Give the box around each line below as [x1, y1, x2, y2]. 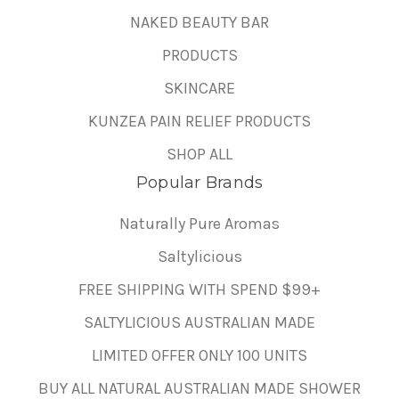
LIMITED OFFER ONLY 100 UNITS [92, 346, 307, 366]
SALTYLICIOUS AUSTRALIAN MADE [84, 313, 315, 333]
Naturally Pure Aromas [119, 214, 280, 234]
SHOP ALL [167, 144, 232, 165]
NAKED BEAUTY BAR [130, 12, 269, 33]
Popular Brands [135, 173, 264, 193]
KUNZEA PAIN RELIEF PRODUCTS [88, 111, 311, 132]
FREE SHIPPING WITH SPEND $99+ [78, 280, 321, 300]
